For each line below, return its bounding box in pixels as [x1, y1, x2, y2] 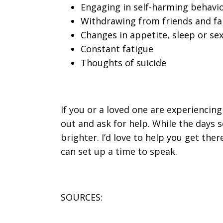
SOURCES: [61, 191, 103, 203]
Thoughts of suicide [81, 57, 166, 69]
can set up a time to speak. [61, 145, 177, 157]
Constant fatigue [81, 43, 153, 55]
